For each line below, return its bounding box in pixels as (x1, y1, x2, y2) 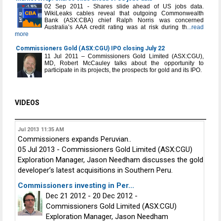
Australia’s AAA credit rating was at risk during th (44, 24, 187, 31)
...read (187, 24, 204, 31)
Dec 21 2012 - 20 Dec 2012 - (46, 191, 138, 200)
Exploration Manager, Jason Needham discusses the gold (18, 155, 203, 164)
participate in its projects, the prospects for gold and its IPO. (44, 67, 202, 74)
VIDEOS (15, 99, 39, 107)
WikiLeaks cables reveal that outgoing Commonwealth (44, 10, 204, 17)
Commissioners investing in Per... (18, 181, 134, 190)
